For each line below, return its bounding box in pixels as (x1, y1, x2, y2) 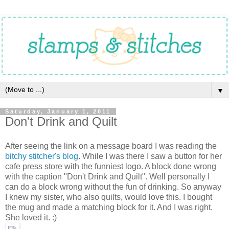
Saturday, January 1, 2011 (5, 108, 111, 114)
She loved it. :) (5, 213, 57, 222)
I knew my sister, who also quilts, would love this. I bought (5, 192, 212, 201)
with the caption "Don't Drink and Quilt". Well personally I (5, 172, 210, 181)
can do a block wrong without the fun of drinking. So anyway (5, 182, 221, 191)
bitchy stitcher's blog (5, 151, 78, 161)
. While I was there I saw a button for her (78, 151, 222, 161)
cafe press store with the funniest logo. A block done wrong (5, 162, 216, 171)
